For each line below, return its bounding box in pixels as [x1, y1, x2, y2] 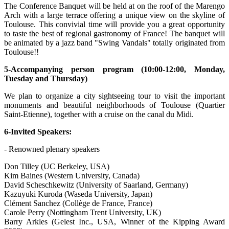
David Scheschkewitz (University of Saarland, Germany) [4, 180, 188, 189]
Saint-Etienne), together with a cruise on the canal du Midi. [4, 109, 194, 119]
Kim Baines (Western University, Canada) [4, 171, 140, 180]
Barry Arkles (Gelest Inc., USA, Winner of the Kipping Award [4, 217, 225, 226]
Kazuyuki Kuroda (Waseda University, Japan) [4, 189, 152, 198]
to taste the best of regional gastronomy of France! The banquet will [4, 29, 225, 38]
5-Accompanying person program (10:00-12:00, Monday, [4, 64, 225, 74]
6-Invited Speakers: [4, 127, 72, 136]
